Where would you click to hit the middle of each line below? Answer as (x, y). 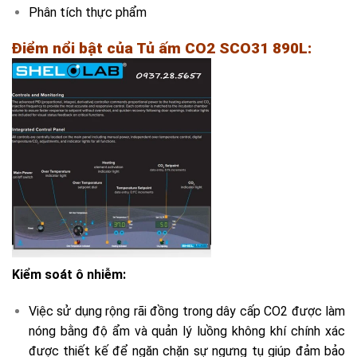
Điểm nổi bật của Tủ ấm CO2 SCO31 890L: (162, 48)
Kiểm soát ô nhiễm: (69, 275)
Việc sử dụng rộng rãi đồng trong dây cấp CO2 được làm (186, 311)
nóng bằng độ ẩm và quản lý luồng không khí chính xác (186, 331)
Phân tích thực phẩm (87, 12)
